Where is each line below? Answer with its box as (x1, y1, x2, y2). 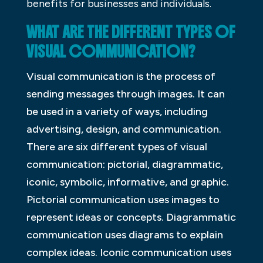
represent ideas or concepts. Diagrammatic (26, 210, 236, 224)
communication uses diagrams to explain (26, 228, 223, 241)
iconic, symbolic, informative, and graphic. (26, 175, 229, 188)
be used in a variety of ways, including (26, 104, 208, 118)
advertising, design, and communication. (26, 122, 221, 136)
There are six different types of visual (26, 140, 207, 153)
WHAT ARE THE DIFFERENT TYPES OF (26, 22, 235, 42)
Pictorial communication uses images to (26, 193, 220, 206)
